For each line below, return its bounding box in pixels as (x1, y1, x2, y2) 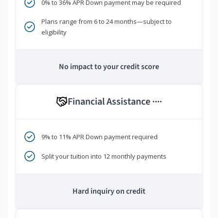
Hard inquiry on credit (73, 186, 145, 197)
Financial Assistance (68, 95, 152, 109)
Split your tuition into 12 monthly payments (41, 152, 166, 161)
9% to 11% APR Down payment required (41, 132, 158, 142)
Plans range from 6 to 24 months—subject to (41, 17, 172, 26)
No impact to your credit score (59, 61, 159, 73)
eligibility (41, 28, 67, 37)
